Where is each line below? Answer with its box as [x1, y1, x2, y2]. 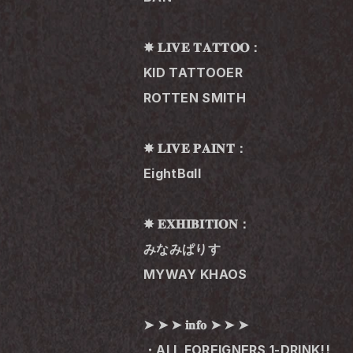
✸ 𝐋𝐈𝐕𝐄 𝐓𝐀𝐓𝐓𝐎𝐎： [143, 39, 262, 55]
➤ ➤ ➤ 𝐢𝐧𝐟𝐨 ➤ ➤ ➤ [143, 316, 249, 333]
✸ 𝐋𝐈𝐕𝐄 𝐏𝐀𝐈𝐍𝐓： [143, 139, 248, 156]
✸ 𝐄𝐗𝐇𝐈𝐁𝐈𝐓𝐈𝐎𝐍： [143, 215, 251, 232]
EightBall [143, 165, 201, 181]
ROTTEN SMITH [143, 89, 246, 106]
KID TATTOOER [143, 64, 243, 80]
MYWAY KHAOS [143, 266, 247, 282]
